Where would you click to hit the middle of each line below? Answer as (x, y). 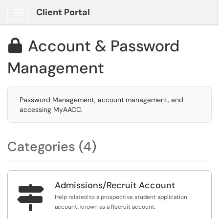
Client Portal (63, 12)
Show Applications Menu (56, 20)
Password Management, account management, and (101, 100)
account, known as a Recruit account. (105, 207)
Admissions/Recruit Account (115, 185)
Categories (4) (52, 146)
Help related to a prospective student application (121, 197)
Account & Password (104, 46)
